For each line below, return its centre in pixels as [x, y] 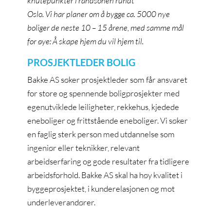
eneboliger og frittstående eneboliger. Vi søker [108, 120]
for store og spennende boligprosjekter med [103, 93]
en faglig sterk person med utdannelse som [101, 134]
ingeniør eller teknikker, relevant [83, 147]
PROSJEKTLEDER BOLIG [82, 62]
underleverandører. [61, 202]
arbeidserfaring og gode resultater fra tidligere [108, 161]
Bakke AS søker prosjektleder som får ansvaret [107, 79]
